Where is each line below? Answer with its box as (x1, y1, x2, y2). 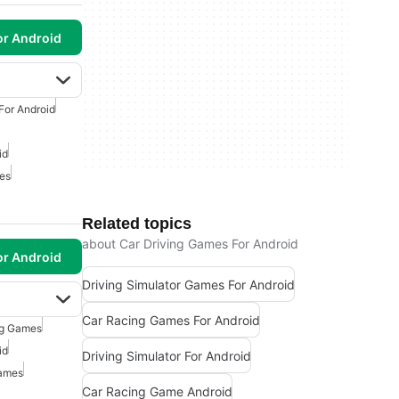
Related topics (82, 215, 191, 232)
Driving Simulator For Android (82, 347, 251, 363)
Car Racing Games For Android (82, 312, 260, 328)
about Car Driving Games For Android (82, 236, 298, 251)
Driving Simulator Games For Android (82, 276, 295, 292)
